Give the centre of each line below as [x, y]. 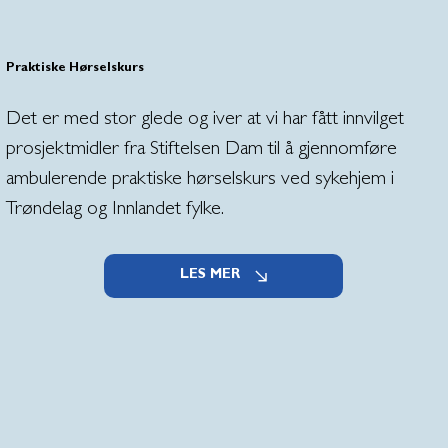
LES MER [209, 275]
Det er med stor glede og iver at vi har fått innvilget [204, 119]
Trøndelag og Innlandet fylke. [114, 209]
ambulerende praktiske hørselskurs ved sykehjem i [199, 179]
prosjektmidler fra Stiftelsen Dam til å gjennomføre [201, 149]
